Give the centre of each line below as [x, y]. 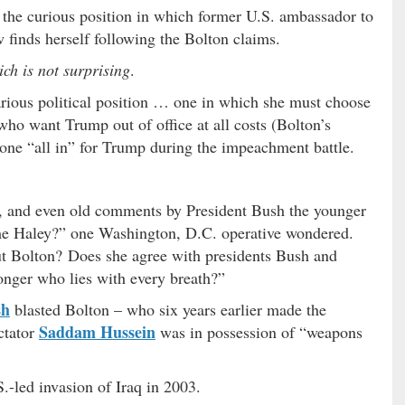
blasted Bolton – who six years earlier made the [168, 309]
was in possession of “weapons [259, 331]
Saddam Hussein [97, 331]
